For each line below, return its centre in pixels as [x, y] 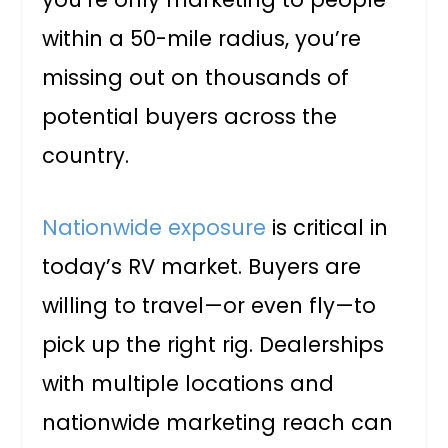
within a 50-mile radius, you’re [202, 38]
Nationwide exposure [154, 228]
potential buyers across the [190, 116]
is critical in [327, 228]
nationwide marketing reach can [218, 423]
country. [86, 155]
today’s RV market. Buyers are [202, 267]
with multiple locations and [188, 384]
